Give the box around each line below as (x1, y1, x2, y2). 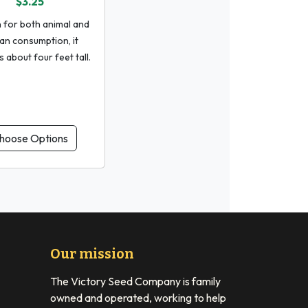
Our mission (50, 245, 134, 262)
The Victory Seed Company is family (50, 274, 221, 288)
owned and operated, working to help (50, 290, 226, 305)
